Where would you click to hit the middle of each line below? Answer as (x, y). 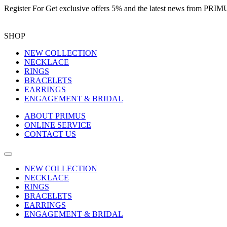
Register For (25, 8)
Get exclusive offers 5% (84, 8)
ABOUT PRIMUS (55, 116)
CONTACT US (50, 134)
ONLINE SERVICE (58, 125)
